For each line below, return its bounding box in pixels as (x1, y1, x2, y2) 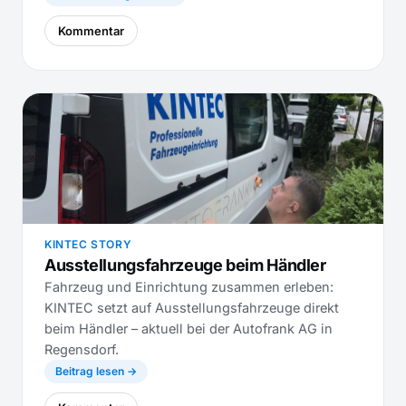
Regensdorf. (44, 342, 119, 357)
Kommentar (58, 24, 124, 38)
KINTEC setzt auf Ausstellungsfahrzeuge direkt (44, 300, 339, 315)
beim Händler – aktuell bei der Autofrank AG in (44, 321, 333, 336)
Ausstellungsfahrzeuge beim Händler (44, 256, 326, 275)
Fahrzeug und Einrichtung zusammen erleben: (44, 279, 333, 295)
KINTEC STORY (44, 237, 132, 251)
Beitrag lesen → (55, 364, 137, 378)
